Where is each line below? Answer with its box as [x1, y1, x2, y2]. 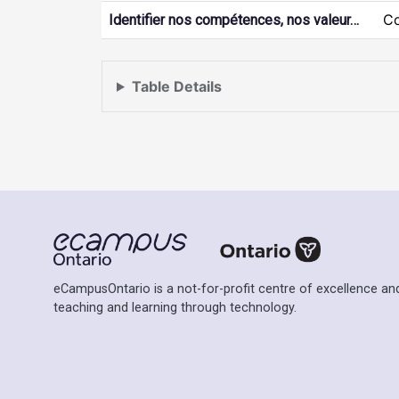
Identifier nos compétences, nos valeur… [109, 12, 359, 28]
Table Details [131, 77, 222, 95]
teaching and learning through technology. [53, 300, 297, 316]
